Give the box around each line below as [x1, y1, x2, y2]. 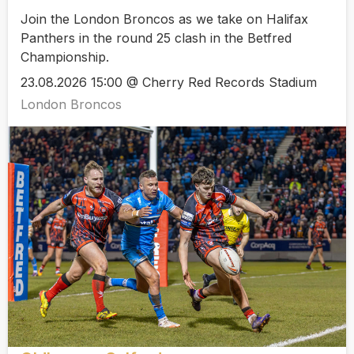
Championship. [21, 48, 109, 65]
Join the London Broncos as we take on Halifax [21, 10, 308, 27]
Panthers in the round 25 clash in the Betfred [21, 29, 292, 46]
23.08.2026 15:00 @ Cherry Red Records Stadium [21, 74, 317, 91]
